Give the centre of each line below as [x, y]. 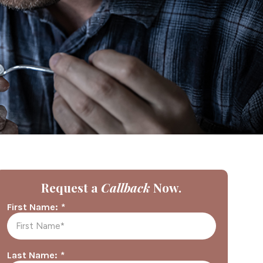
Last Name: [32, 255]
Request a [71, 187]
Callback [126, 187]
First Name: [32, 207]
